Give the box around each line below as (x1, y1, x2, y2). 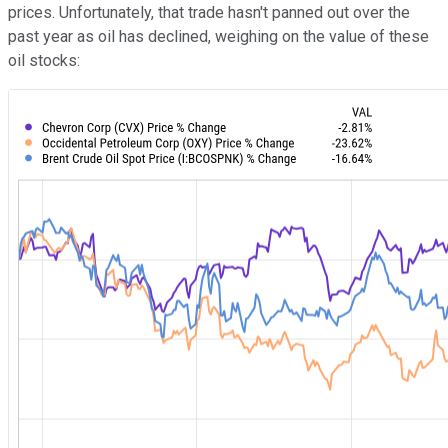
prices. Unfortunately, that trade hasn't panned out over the (8, 3, 410, 23)
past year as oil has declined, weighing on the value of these (8, 27, 429, 47)
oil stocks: (8, 51, 80, 71)
